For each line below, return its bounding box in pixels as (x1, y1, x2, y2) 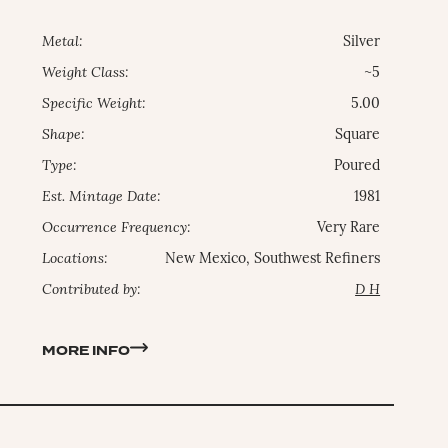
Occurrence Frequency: (42, 220, 192, 236)
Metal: (42, 34, 84, 50)
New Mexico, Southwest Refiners (165, 251, 381, 267)
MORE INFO (42, 341, 131, 360)
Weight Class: (42, 65, 130, 81)
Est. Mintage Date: (42, 189, 162, 205)
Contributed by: (42, 282, 142, 298)
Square (335, 127, 381, 143)
